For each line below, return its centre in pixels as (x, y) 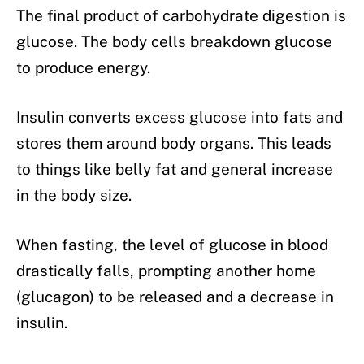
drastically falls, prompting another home (166, 271)
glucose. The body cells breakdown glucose (174, 41)
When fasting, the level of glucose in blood (172, 245)
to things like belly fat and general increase (175, 169)
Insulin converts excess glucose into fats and (180, 117)
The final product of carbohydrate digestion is (181, 15)
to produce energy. (83, 67)
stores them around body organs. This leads (174, 143)
